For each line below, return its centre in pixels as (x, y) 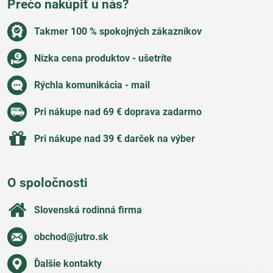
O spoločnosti (48, 183)
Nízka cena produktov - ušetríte (103, 58)
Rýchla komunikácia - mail (92, 85)
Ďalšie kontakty (68, 264)
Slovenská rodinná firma (88, 210)
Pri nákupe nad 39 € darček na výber (115, 139)
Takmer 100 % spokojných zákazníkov (118, 32)
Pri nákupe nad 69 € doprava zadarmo (118, 112)
